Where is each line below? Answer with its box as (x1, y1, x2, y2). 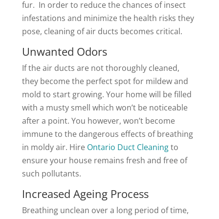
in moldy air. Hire (22, 142, 87, 153)
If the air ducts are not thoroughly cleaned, (22, 63, 179, 73)
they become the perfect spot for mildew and (22, 76, 188, 87)
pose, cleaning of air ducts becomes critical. (22, 26, 182, 37)
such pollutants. (22, 168, 81, 179)
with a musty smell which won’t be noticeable (22, 102, 188, 113)
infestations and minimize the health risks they (22, 13, 194, 23)
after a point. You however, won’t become (22, 115, 175, 126)
